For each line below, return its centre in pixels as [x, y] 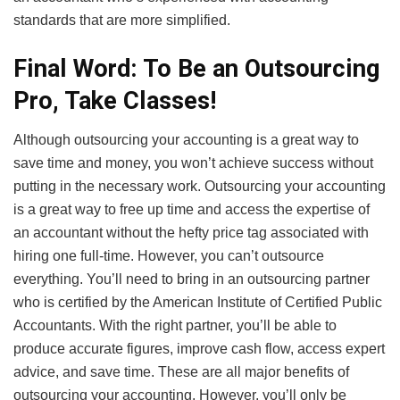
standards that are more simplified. [122, 20]
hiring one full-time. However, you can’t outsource [169, 256]
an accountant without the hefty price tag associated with [191, 233]
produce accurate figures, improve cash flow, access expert [199, 349]
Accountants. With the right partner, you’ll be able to [175, 326]
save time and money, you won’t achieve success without [193, 163]
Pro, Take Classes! [115, 100]
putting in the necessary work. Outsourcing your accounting [200, 187]
